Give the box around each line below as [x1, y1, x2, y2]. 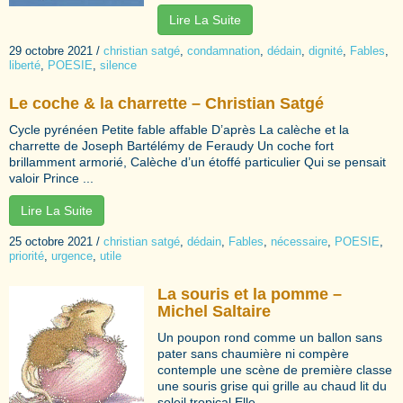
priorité [9, 248, 44, 263]
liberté [9, 58, 40, 72]
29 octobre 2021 [9, 43, 93, 58]
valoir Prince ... [9, 170, 94, 185]
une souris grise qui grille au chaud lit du [157, 378, 387, 393]
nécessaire [271, 234, 327, 248]
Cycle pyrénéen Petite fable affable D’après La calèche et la [9, 121, 349, 137]
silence [100, 58, 137, 72]
